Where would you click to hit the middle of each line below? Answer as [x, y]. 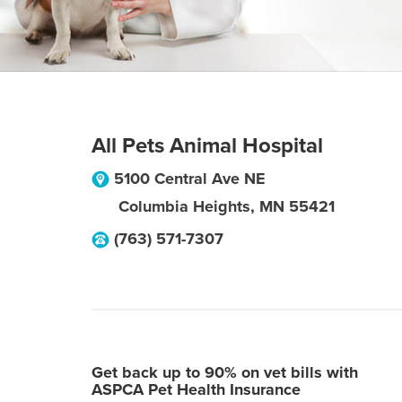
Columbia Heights [184, 206]
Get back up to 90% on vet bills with [225, 372]
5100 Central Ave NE [190, 179]
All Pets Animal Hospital [207, 146]
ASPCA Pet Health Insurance [196, 389]
